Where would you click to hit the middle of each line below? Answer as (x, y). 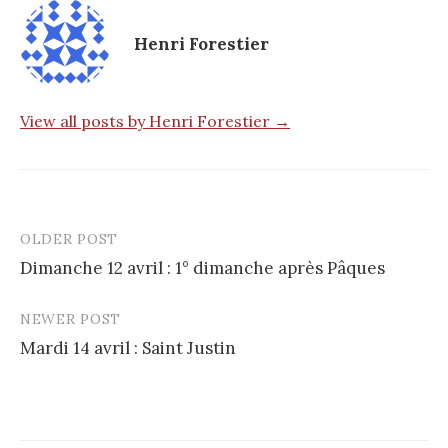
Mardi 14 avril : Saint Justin (128, 348)
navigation (79, 282)
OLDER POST (69, 239)
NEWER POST (70, 319)
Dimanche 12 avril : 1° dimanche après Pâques (202, 268)
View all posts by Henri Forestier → (155, 121)
